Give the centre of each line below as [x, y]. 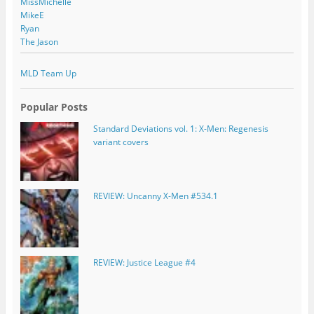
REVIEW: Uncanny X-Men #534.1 [155, 196]
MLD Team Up [48, 74]
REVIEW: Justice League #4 [144, 262]
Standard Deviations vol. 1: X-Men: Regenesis [180, 129]
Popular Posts [54, 107]
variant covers [121, 142]
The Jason [39, 41]
